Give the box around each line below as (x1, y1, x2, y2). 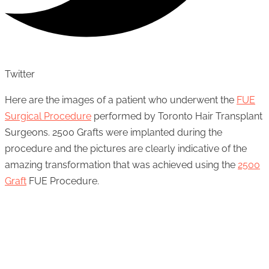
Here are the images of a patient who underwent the (5, 94, 237, 106)
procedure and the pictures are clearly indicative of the (5, 143, 247, 155)
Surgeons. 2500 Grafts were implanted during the (5, 127, 222, 139)
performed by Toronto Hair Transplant (91, 110, 262, 122)
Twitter (5, 68, 35, 80)
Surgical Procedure (5, 110, 91, 122)
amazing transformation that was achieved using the (5, 159, 238, 171)
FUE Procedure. (26, 175, 99, 187)
